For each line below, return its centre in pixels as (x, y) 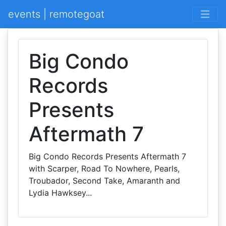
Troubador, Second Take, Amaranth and (104, 181)
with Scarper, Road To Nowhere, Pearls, (104, 168)
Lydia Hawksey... (60, 193)
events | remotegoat (56, 14)
